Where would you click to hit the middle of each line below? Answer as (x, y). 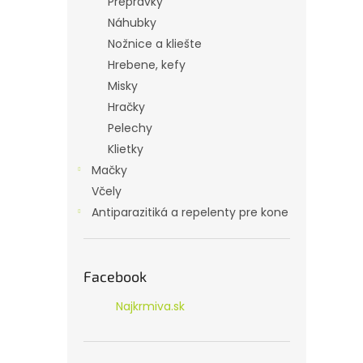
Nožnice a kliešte (155, 44)
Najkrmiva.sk (150, 306)
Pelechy (130, 128)
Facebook (115, 276)
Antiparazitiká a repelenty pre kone (190, 212)
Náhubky (132, 23)
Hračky (126, 107)
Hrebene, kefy (147, 65)
